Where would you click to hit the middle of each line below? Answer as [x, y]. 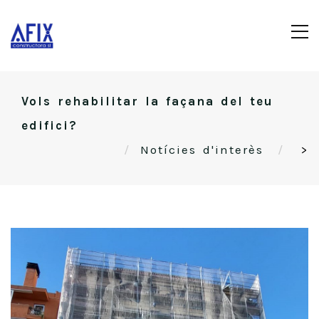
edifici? [50, 125]
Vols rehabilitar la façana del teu [147, 101]
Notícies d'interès [202, 150]
